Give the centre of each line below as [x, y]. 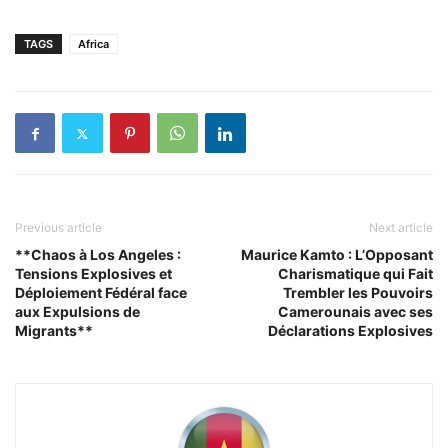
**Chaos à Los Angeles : [98, 254]
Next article [401, 227]
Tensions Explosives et [93, 273]
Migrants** [54, 330]
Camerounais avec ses [355, 311]
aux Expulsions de [77, 311]
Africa [93, 44]
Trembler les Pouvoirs [358, 292]
